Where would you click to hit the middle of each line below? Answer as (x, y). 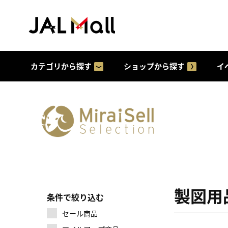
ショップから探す (154, 66)
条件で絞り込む (75, 197)
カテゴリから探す (61, 66)
